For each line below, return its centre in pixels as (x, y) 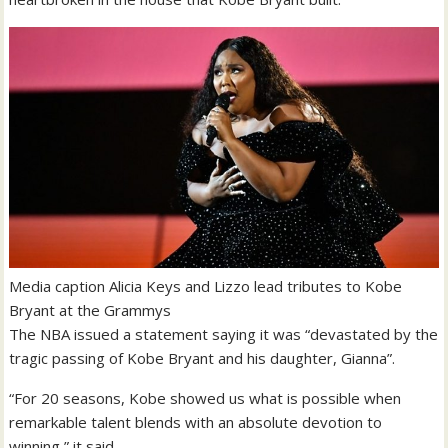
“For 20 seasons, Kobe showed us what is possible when (205, 398)
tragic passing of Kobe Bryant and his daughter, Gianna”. (202, 358)
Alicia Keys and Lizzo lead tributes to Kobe (256, 286)
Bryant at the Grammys (90, 310)
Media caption (59, 286)
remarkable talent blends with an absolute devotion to (196, 422)
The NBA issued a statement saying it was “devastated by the (224, 334)
